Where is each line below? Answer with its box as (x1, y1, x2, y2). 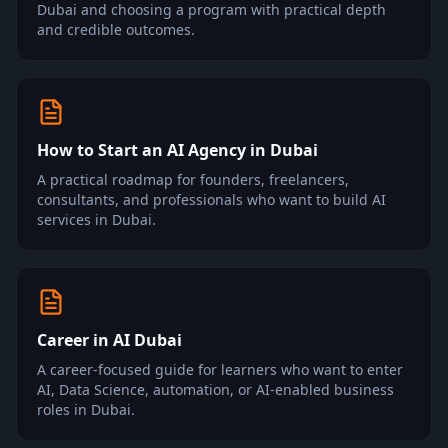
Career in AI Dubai (37, 329, 182, 351)
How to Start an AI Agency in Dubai (37, 139, 318, 161)
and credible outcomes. (37, 20, 195, 39)
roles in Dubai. (37, 400, 135, 419)
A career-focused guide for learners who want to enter (37, 360, 403, 379)
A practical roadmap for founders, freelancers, (37, 170, 349, 189)
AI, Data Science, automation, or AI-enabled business (37, 380, 394, 399)
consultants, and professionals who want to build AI (37, 190, 386, 209)
